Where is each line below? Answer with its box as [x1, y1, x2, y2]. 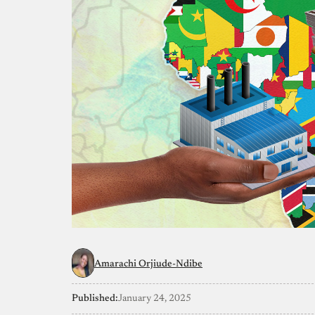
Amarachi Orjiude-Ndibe [94, 259, 202, 269]
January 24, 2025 [118, 293, 191, 304]
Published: [72, 293, 118, 304]
